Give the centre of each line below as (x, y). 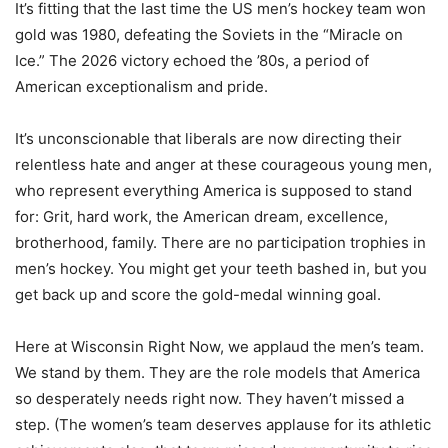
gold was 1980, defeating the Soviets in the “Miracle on (209, 35)
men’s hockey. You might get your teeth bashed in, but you (221, 269)
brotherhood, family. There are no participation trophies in (220, 243)
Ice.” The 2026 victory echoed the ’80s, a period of (192, 61)
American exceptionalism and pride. (141, 87)
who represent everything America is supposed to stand (213, 191)
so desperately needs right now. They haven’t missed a (209, 399)
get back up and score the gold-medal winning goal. (198, 295)
